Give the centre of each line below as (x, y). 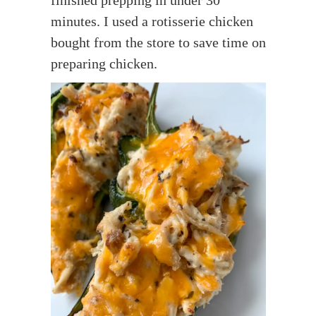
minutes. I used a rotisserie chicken (152, 21)
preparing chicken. (104, 63)
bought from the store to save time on (158, 42)
